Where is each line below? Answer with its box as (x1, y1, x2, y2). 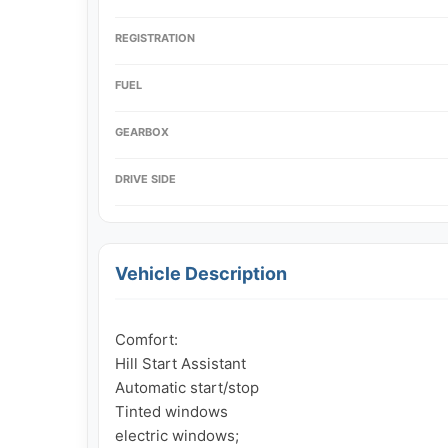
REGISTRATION (115, 30, 195, 45)
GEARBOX (115, 124, 169, 139)
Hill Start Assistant (115, 353, 246, 373)
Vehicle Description (115, 262, 287, 284)
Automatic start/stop (115, 377, 259, 397)
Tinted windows (115, 401, 228, 421)
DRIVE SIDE (115, 171, 176, 186)
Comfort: (115, 329, 178, 349)
